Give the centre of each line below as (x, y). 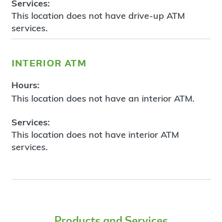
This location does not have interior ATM (95, 135)
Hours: (25, 85)
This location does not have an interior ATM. (103, 98)
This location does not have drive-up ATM (98, 16)
